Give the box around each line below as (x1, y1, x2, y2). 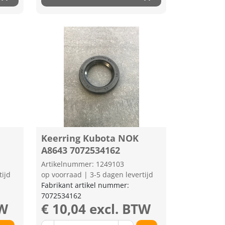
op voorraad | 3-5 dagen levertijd (41, 170, 154, 179)
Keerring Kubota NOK (41, 132, 139, 144)
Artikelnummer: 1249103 (41, 159, 125, 169)
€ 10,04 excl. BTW (41, 200, 151, 218)
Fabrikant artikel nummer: (41, 180, 130, 190)
